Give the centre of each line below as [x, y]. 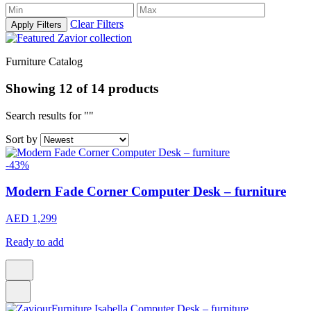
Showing [32, 88]
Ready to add [35, 242]
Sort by [22, 139]
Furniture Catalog [44, 62]
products [132, 88]
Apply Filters [36, 25]
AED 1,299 [31, 219]
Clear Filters [97, 24]
